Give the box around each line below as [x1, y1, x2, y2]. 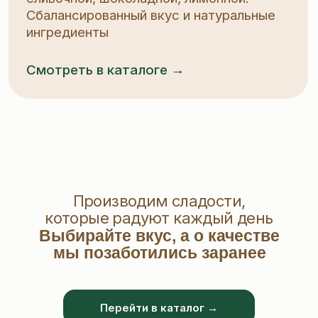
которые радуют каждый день [45, 209, 273, 227]
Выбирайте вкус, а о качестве [39, 226, 280, 245]
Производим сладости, [72, 192, 246, 210]
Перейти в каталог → [100, 300, 218, 314]
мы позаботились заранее [53, 243, 266, 262]
